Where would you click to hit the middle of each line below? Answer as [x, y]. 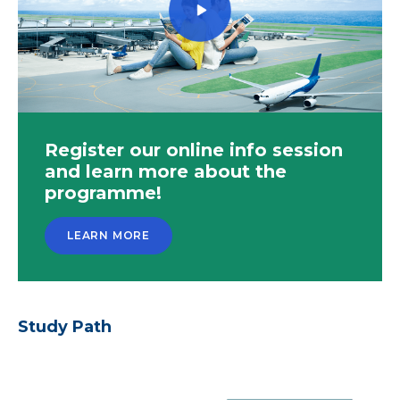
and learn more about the [166, 171]
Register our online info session [194, 150]
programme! [103, 192]
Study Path [65, 326]
